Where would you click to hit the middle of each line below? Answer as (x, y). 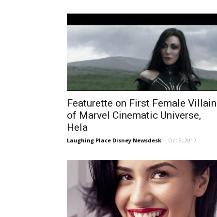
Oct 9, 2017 (182, 140)
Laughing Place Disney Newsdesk (114, 140)
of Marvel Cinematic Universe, (134, 115)
